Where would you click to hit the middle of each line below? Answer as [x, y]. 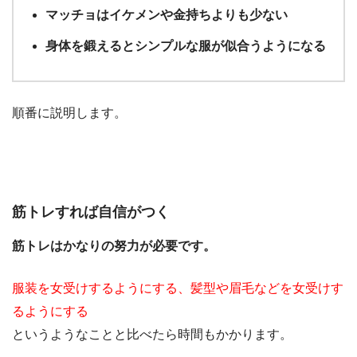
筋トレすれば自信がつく [91, 212]
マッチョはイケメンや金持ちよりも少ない [167, 15]
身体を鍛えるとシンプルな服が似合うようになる [186, 46]
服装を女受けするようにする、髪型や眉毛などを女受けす [178, 288]
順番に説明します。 [69, 113]
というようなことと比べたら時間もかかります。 [152, 334]
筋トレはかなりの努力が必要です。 [114, 245]
